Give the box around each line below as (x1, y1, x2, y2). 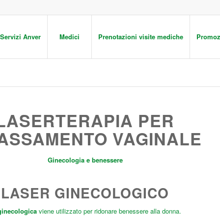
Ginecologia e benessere (47, 155, 123, 165)
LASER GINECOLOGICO (1, 183, 169, 203)
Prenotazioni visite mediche (98, 32, 183, 41)
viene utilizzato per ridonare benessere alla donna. (36, 206, 181, 216)
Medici (59, 32, 80, 41)
